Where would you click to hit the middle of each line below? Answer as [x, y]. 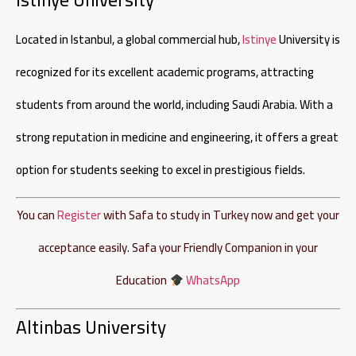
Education [143, 281]
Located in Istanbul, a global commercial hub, [129, 40]
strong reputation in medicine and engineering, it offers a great [177, 137]
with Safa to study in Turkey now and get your [220, 215]
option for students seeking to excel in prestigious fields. [161, 170]
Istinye [259, 40]
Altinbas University [91, 327]
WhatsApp [213, 281]
